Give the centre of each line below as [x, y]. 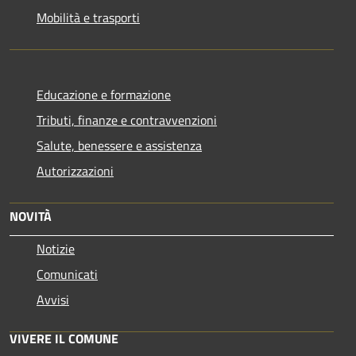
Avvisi [53, 299]
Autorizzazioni [75, 170]
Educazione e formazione [104, 94]
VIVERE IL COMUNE [64, 338]
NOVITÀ [31, 216]
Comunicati [67, 274]
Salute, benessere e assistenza [119, 145]
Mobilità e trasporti [88, 17]
